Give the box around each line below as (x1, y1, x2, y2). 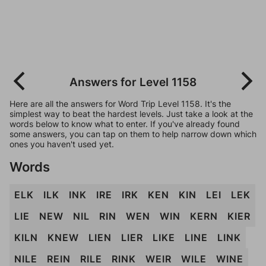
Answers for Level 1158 (69, 75, 197, 89)
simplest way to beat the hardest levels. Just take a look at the (9, 109, 253, 119)
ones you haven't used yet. (9, 139, 114, 149)
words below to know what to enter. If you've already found (9, 119, 240, 129)
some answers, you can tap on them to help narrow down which (9, 129, 256, 139)
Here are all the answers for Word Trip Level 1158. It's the (9, 99, 231, 109)
